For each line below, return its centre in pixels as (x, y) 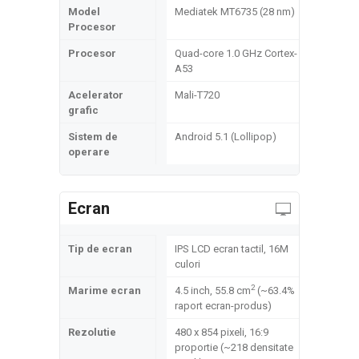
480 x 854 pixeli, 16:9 (222, 332)
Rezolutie (92, 332)
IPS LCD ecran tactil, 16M (232, 249)
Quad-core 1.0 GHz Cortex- (236, 53)
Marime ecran (105, 290)
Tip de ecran (100, 249)
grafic (83, 110)
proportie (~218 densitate (234, 347)
